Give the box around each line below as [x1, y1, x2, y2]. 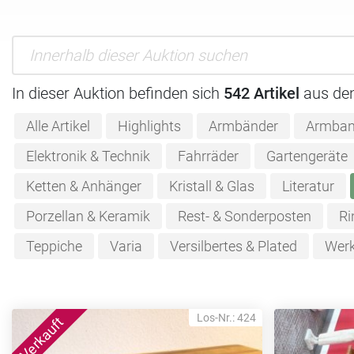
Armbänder [208, 118, 278, 134]
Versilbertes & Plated [169, 238, 297, 254]
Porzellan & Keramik [25, 208, 150, 224]
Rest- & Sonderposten [177, 208, 311, 224]
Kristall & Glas [168, 178, 254, 194]
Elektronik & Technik [25, 148, 150, 164]
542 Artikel [224, 83, 299, 103]
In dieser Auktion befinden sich [12, 83, 224, 103]
